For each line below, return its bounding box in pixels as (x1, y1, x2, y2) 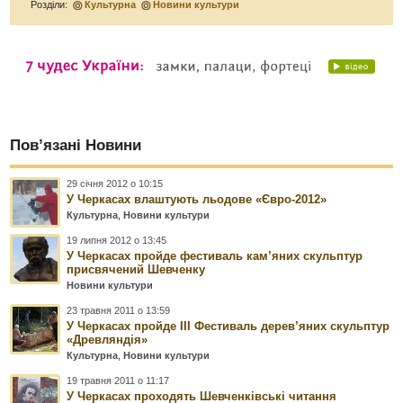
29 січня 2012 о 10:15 (67, 177, 164, 189)
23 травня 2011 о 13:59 (67, 304, 171, 316)
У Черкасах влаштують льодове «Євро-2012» (67, 192, 327, 206)
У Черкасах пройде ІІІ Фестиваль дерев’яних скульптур (67, 318, 390, 333)
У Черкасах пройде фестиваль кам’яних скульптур (67, 248, 363, 263)
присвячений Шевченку (67, 262, 206, 276)
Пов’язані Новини (10, 136, 142, 154)
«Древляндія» (67, 332, 148, 346)
